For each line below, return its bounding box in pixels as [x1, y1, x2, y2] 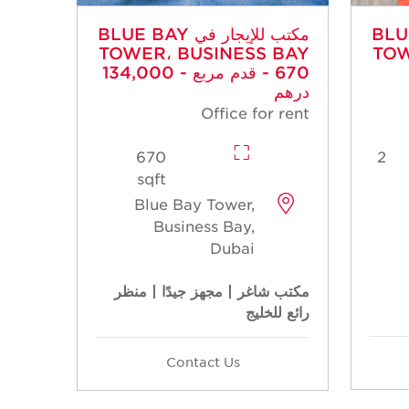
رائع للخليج [246, 302, 309, 321]
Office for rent [201, 103, 309, 122]
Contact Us [165, 353, 240, 371]
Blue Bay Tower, [134, 194, 256, 214]
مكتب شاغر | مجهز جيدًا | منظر [114, 281, 309, 300]
